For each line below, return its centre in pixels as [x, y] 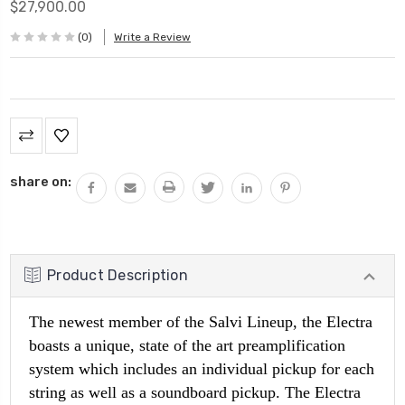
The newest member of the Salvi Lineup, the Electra [201, 321]
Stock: [32, 147]
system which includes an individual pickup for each [202, 368]
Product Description [118, 275]
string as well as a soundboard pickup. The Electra [195, 392]
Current [37, 127]
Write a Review [152, 37]
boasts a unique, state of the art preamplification [187, 345]
